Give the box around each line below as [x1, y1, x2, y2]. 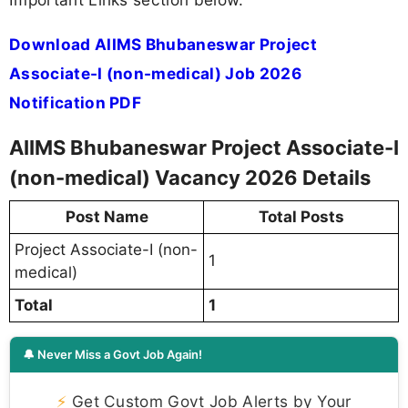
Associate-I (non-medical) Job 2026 [9, 64, 301, 84]
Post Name [65, 208, 148, 227]
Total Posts [258, 208, 344, 227]
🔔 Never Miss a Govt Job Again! [23, 347, 202, 362]
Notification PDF [9, 93, 142, 113]
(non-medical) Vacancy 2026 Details [9, 166, 371, 190]
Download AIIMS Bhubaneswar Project [9, 35, 317, 55]
